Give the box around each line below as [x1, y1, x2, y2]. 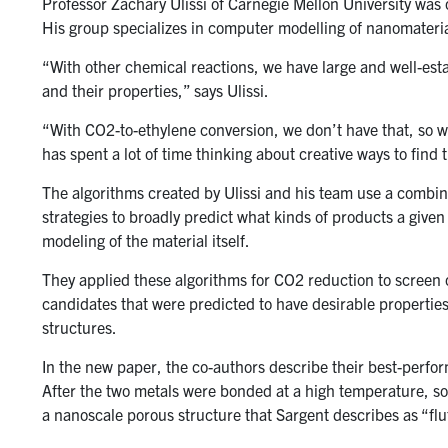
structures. [42, 316, 117, 337]
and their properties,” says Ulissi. [42, 79, 269, 100]
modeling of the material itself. [42, 229, 250, 250]
